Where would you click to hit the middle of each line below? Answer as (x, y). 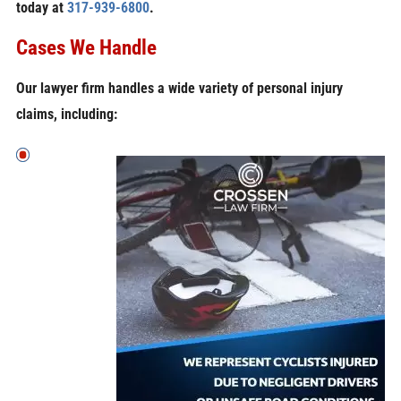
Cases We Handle (86, 48)
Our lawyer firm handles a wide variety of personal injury (179, 88)
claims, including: (66, 114)
